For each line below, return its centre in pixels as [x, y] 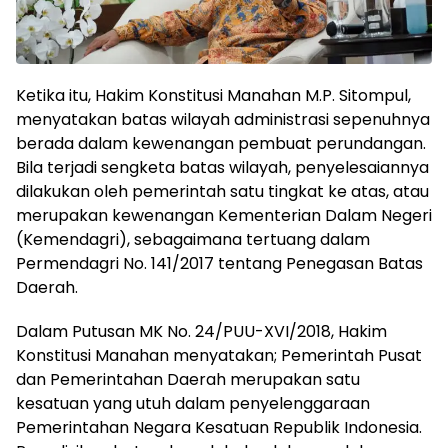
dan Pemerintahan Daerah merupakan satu [188, 379]
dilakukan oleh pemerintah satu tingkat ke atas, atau [222, 191]
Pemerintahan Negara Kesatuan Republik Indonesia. [219, 427]
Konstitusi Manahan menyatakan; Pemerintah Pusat [219, 355]
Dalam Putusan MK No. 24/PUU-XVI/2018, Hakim [201, 331]
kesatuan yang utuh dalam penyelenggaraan [193, 403]
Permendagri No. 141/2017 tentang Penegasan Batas [219, 263]
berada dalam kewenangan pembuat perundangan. [221, 143]
